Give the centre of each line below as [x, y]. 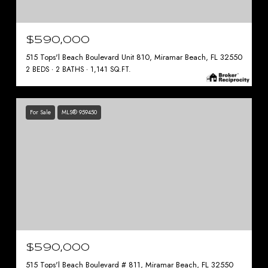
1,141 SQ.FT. [111, 69]
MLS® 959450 [79, 112]
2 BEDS [38, 69]
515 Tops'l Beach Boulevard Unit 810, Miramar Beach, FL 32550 [134, 57]
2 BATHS [70, 69]
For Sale [40, 112]
